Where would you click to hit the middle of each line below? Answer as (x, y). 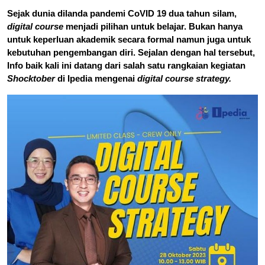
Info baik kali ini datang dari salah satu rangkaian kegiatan (126, 65)
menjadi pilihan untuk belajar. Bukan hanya (153, 26)
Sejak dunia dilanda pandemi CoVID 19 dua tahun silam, (122, 13)
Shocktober (31, 78)
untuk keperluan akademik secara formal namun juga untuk (129, 39)
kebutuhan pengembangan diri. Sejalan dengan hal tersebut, (131, 52)
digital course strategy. (184, 78)
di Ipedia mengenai (96, 78)
